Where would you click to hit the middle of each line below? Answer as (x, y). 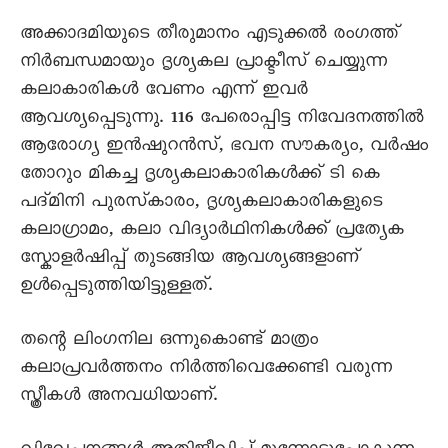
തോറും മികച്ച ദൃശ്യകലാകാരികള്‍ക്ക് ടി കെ (200, 176)
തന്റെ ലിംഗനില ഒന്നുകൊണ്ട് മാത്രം (169, 342)
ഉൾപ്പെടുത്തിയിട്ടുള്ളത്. (116, 288)
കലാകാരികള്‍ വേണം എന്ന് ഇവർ (164, 92)
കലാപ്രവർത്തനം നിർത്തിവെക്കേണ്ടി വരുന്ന (206, 370)
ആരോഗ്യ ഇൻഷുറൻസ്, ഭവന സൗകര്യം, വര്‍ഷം (224, 148)
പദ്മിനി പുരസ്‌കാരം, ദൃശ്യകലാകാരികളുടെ (201, 204)
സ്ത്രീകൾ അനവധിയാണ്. (118, 398)
